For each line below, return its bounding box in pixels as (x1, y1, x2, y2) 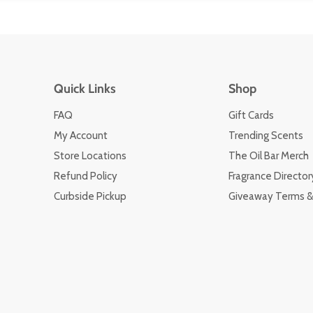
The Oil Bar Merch (228, 149, 309, 162)
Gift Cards (228, 108, 274, 122)
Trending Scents (228, 129, 303, 142)
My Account (53, 129, 108, 142)
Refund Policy (53, 169, 117, 182)
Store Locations (53, 149, 126, 162)
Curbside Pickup (53, 189, 126, 203)
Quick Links (53, 80, 116, 96)
